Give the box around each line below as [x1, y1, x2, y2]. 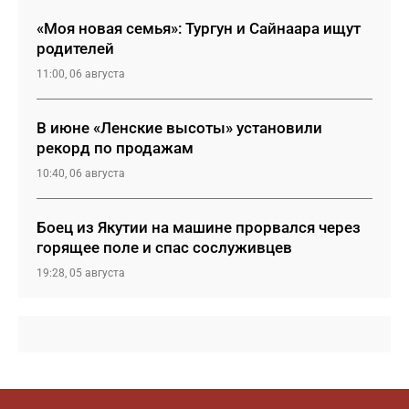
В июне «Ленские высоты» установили [37, 119, 322, 137]
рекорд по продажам [37, 139, 194, 157]
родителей [37, 39, 114, 58]
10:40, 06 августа [37, 167, 125, 180]
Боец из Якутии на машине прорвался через [37, 218, 361, 236]
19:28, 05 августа [37, 267, 125, 279]
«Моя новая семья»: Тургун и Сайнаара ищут [37, 19, 361, 37]
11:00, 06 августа [37, 68, 125, 80]
